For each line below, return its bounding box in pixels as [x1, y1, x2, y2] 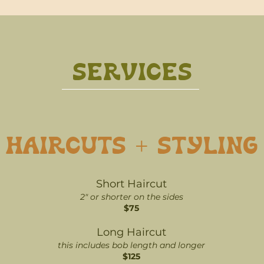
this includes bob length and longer [58, 240, 205, 250]
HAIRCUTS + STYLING [5, 136, 258, 160]
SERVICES [72, 62, 192, 86]
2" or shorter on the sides [80, 192, 183, 202]
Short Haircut [96, 177, 167, 190]
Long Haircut [97, 226, 166, 239]
